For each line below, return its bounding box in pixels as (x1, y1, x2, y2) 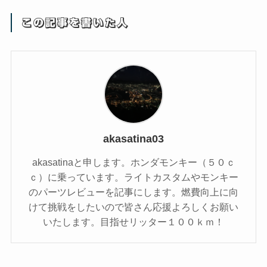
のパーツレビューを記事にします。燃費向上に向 (29, 187, 238, 198)
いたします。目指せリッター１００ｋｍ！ (43, 216, 224, 228)
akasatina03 (103, 132, 164, 145)
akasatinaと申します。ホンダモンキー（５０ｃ (32, 157, 235, 168)
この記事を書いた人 (21, 17, 129, 29)
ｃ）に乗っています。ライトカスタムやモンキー (29, 172, 238, 183)
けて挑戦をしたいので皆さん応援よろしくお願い (29, 201, 238, 213)
